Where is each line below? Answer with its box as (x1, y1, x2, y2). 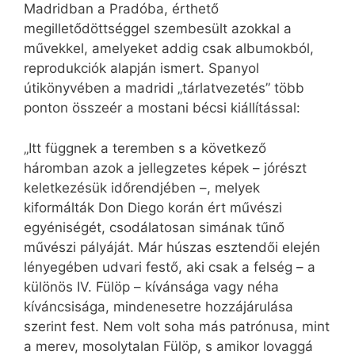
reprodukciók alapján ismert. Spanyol (24, 60, 259, 77)
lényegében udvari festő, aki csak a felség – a (24, 258, 315, 275)
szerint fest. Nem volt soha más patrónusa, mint (24, 318, 330, 334)
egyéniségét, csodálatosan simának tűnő (24, 219, 284, 235)
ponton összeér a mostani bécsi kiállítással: (24, 100, 300, 116)
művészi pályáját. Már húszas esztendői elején (24, 239, 320, 255)
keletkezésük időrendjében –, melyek (24, 179, 260, 196)
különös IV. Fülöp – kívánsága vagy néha (24, 278, 279, 295)
